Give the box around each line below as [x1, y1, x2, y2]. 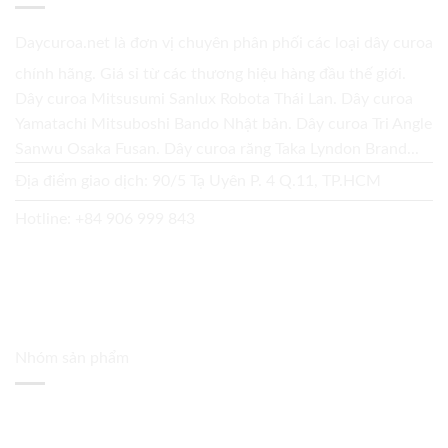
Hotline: [15, 210, 75, 227]
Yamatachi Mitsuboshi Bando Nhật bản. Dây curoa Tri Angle [15, 115, 432, 132]
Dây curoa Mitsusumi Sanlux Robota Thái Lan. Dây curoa [15, 90, 413, 107]
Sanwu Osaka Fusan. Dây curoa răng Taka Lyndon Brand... [15, 140, 419, 157]
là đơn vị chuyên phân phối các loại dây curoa [110, 34, 433, 51]
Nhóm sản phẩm [15, 350, 129, 367]
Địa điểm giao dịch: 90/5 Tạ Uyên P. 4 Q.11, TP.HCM [15, 172, 381, 189]
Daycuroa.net [15, 34, 110, 51]
